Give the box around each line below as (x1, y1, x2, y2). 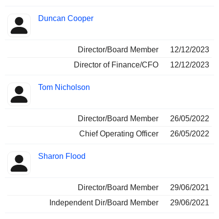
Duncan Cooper (38, 14, 93, 23)
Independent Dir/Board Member (49, 198, 158, 207)
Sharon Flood (38, 152, 86, 161)
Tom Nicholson (38, 83, 90, 92)
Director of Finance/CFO (74, 61, 158, 69)
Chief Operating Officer (79, 130, 158, 138)
